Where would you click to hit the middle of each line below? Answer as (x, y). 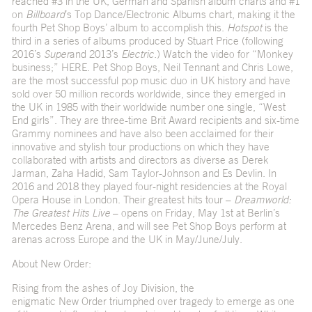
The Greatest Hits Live (61, 213)
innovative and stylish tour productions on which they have (140, 147)
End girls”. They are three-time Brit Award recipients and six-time (155, 120)
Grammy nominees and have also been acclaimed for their (142, 134)
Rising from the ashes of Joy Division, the (103, 288)
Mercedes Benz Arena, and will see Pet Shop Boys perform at (149, 226)
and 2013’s (95, 54)
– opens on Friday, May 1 (167, 213)
